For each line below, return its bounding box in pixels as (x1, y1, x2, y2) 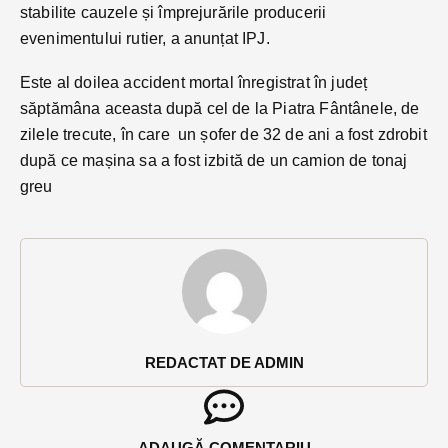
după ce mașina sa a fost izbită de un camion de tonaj (20, 151, 408, 169)
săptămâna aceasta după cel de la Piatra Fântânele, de (20, 99, 420, 117)
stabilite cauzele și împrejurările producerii (20, 3, 327, 21)
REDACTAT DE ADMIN (144, 353, 304, 371)
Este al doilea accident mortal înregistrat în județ (20, 73, 368, 91)
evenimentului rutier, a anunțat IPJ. (20, 29, 270, 47)
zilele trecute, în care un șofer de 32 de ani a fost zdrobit (20, 125, 427, 143)
